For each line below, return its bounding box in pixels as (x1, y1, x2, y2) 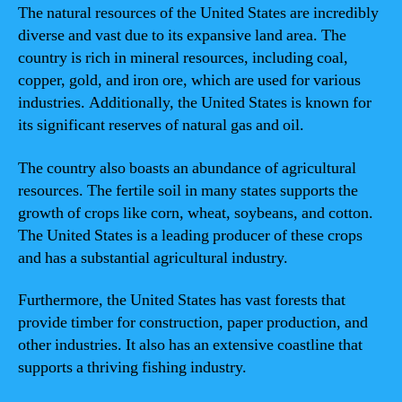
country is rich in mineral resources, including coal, (18, 48, 348, 68)
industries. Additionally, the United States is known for (18, 92, 371, 113)
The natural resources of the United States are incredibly (18, 3, 379, 23)
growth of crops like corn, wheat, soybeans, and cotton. (18, 202, 373, 223)
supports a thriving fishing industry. (18, 357, 247, 378)
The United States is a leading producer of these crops (18, 224, 363, 246)
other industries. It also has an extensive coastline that (18, 335, 363, 355)
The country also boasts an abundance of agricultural (18, 157, 356, 179)
